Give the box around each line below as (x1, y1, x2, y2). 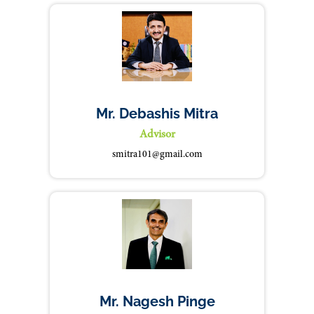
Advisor (139, 129, 175, 140)
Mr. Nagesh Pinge (99, 293, 215, 310)
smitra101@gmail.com (111, 150, 203, 160)
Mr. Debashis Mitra (96, 105, 218, 122)
